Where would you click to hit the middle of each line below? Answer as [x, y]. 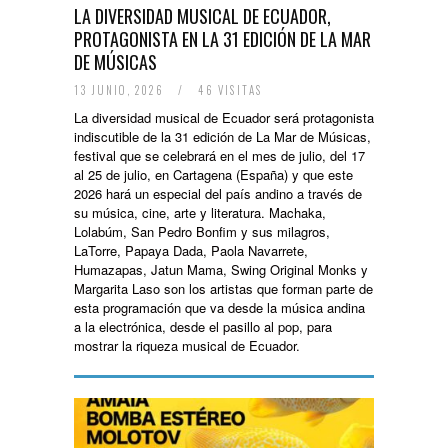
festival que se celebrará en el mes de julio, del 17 [219, 155]
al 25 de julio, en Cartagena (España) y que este [213, 174]
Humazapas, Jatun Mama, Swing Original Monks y [221, 269]
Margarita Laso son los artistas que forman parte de [223, 288]
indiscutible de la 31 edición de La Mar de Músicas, [222, 136]
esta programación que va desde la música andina [219, 307]
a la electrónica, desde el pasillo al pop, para [203, 326]
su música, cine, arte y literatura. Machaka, [200, 212]
